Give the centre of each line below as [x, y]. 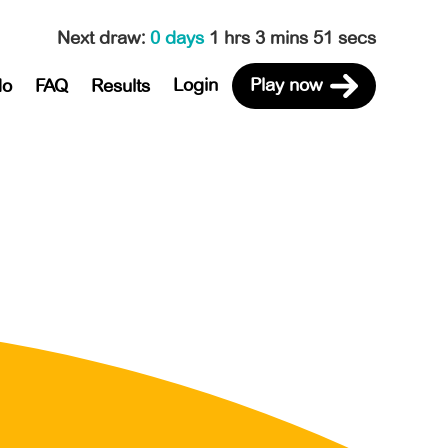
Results [120, 85]
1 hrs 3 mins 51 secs [292, 37]
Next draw [99, 37]
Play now [286, 84]
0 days [179, 37]
